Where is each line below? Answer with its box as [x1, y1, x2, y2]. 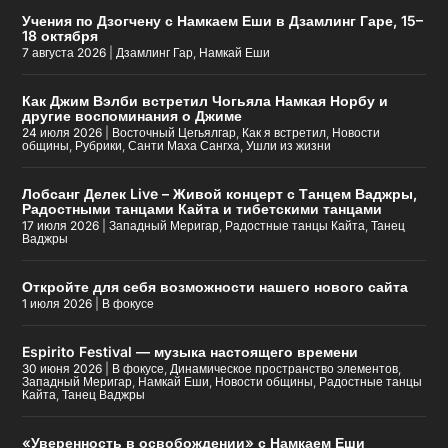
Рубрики [75, 138, 123, 154]
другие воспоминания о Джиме [22, 107, 243, 125]
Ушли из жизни [246, 138, 332, 154]
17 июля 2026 [22, 218, 100, 234]
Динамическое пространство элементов [170, 361, 399, 377]
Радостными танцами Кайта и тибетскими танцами [22, 200, 383, 218]
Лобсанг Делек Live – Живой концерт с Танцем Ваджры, [22, 185, 418, 203]
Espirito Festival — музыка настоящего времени [22, 343, 359, 361]
